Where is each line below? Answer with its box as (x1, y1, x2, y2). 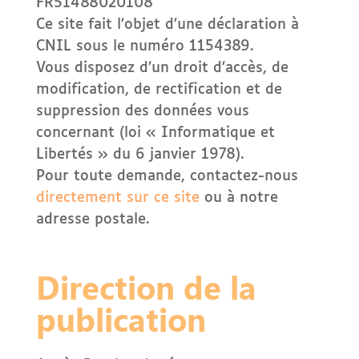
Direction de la (35, 265, 256, 308)
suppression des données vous (35, 104, 249, 119)
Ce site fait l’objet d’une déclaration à (35, 18, 299, 32)
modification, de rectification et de (35, 83, 282, 97)
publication (35, 297, 206, 340)
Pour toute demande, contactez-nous (35, 169, 298, 184)
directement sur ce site (35, 191, 200, 205)
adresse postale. (35, 212, 150, 227)
